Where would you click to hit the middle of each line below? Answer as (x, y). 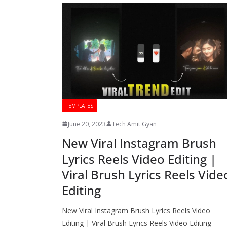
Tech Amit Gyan (134, 124)
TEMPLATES (80, 106)
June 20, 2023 (87, 124)
